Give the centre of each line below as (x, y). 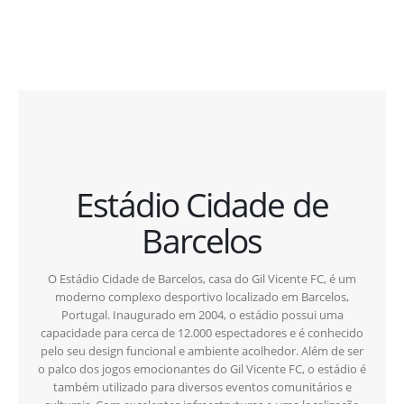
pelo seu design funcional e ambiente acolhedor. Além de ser (202, 351)
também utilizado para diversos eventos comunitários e (202, 387)
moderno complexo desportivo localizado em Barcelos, (202, 297)
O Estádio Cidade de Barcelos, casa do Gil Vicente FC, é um (202, 279)
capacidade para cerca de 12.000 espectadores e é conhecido (202, 333)
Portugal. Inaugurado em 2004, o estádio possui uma (202, 315)
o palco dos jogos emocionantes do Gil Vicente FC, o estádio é (202, 369)
